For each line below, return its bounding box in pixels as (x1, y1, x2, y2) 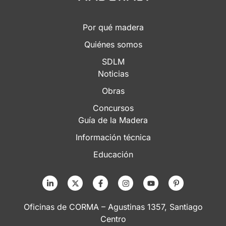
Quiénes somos (84, 39, 142, 50)
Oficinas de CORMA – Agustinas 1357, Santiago (23, 202, 203, 212)
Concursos (92, 103, 134, 114)
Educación (93, 149, 133, 160)
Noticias (97, 69, 129, 79)
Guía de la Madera (78, 115, 148, 126)
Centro (100, 214, 126, 224)
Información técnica (75, 132, 151, 143)
